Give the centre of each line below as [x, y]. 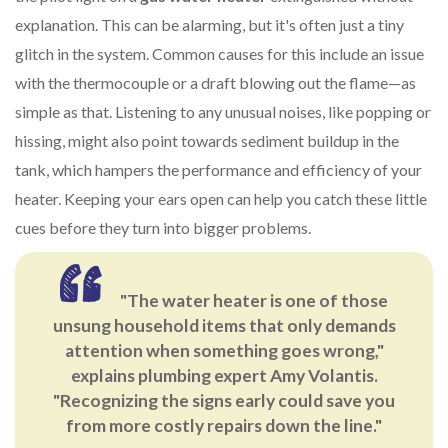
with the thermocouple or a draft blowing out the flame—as [215, 83]
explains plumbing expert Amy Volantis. [224, 376]
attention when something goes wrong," [224, 351]
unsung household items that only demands [224, 326]
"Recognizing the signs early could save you [224, 401]
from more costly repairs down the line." [224, 426]
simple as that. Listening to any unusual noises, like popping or [223, 112]
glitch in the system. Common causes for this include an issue [219, 54]
